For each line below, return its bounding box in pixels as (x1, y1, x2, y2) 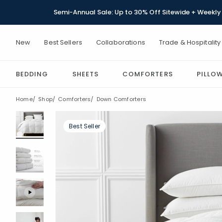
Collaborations (96, 38, 145, 47)
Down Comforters (96, 95, 146, 103)
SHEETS (72, 69, 99, 79)
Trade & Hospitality (159, 38, 221, 47)
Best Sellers (44, 38, 82, 47)
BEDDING (16, 69, 49, 79)
